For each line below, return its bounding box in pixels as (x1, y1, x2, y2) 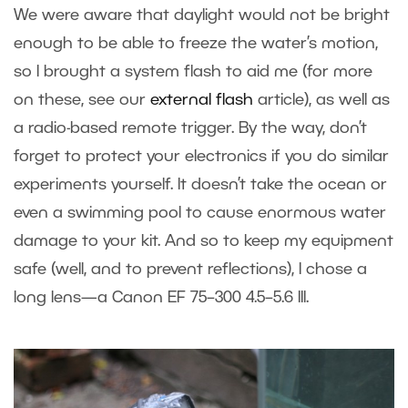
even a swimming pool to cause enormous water (14, 206, 386, 221)
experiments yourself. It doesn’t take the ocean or (14, 178, 387, 193)
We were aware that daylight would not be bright (14, 8, 390, 24)
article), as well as (253, 93, 390, 108)
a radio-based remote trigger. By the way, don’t (14, 121, 367, 137)
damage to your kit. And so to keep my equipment (14, 234, 393, 250)
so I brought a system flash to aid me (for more (14, 65, 372, 80)
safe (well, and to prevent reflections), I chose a (14, 262, 367, 278)
